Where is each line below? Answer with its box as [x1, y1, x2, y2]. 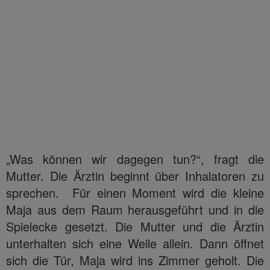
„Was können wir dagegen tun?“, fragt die [6, 149, 264, 168]
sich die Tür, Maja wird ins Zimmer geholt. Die [6, 251, 264, 269]
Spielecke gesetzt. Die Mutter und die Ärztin [6, 217, 264, 235]
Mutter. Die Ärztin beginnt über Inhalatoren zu [6, 166, 264, 184]
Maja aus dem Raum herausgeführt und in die [6, 200, 264, 218]
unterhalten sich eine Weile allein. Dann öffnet [6, 234, 264, 252]
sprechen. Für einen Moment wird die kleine [6, 183, 264, 201]
